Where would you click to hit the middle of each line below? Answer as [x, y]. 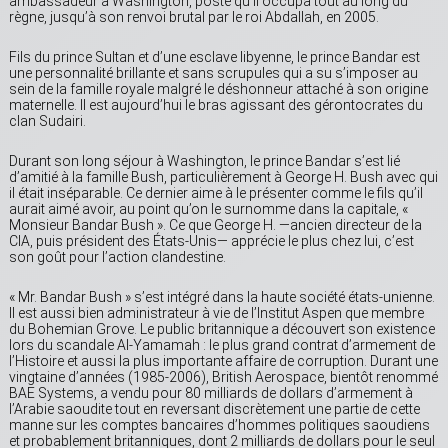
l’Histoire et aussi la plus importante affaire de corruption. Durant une [223, 361]
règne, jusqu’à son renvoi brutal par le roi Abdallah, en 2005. [194, 17]
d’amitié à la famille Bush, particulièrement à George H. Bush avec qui [223, 177]
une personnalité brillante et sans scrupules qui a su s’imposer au [213, 73]
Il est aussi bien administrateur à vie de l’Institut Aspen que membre [216, 313]
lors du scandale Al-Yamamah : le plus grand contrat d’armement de [222, 345]
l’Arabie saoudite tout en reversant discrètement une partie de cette [214, 409]
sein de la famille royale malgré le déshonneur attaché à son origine [218, 89]
